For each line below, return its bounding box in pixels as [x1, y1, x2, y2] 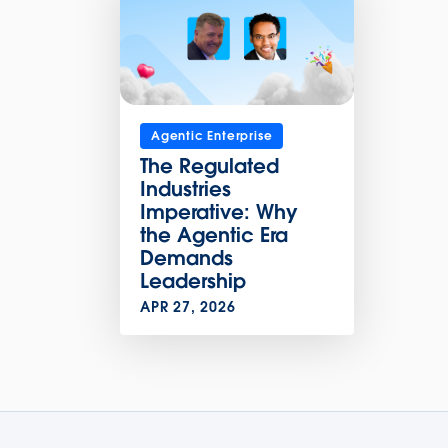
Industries [140, 175, 231, 202]
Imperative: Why [140, 198, 298, 225]
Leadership [140, 267, 246, 294]
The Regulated [140, 152, 279, 179]
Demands [140, 244, 233, 271]
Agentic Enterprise [151, 127, 273, 143]
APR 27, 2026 [140, 297, 236, 316]
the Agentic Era [140, 221, 288, 248]
